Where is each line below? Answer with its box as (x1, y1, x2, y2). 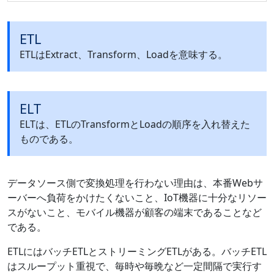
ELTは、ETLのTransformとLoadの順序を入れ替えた (20, 117, 250, 131)
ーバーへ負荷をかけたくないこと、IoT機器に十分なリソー (7, 190, 267, 204)
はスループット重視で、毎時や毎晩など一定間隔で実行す (7, 259, 262, 273)
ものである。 (20, 131, 78, 146)
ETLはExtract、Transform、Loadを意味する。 (20, 47, 228, 61)
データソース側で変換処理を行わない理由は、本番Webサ (7, 176, 263, 190)
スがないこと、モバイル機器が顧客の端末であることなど (7, 205, 262, 219)
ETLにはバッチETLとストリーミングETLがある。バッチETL (7, 244, 267, 258)
